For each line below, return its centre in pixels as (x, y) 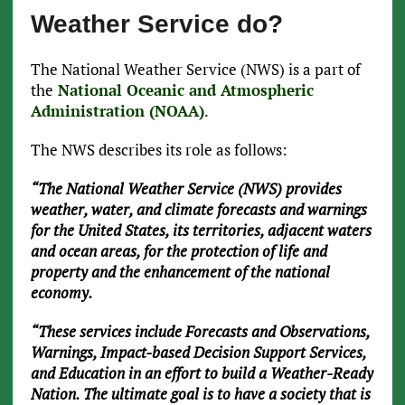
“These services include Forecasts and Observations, (200, 331)
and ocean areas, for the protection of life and (179, 250)
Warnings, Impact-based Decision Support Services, (198, 352)
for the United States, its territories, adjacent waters (201, 230)
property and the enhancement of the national (180, 271)
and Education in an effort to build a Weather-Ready (202, 372)
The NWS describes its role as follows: (159, 149)
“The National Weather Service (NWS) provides (186, 188)
